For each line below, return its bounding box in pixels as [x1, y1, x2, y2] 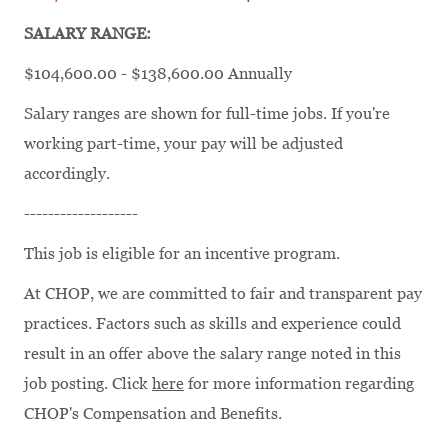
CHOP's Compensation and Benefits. [24, 403, 282, 423]
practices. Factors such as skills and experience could [24, 313, 401, 333]
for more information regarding [184, 373, 414, 393]
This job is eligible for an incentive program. [24, 243, 340, 263]
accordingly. [24, 163, 110, 183]
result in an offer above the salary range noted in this [24, 343, 401, 363]
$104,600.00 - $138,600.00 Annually [24, 63, 292, 83]
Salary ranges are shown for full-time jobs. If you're [24, 103, 390, 123]
